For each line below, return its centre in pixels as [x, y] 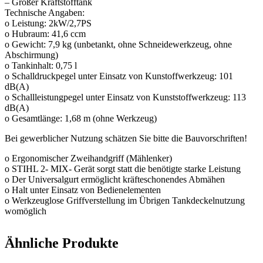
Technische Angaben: [45, 12]
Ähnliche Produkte [62, 243]
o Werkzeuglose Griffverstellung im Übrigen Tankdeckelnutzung [125, 200]
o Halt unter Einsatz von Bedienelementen [83, 190]
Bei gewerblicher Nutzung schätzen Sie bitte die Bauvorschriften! [126, 138]
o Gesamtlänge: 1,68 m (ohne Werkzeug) [81, 118]
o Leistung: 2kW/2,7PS [48, 23]
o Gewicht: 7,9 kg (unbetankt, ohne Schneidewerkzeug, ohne [118, 44]
